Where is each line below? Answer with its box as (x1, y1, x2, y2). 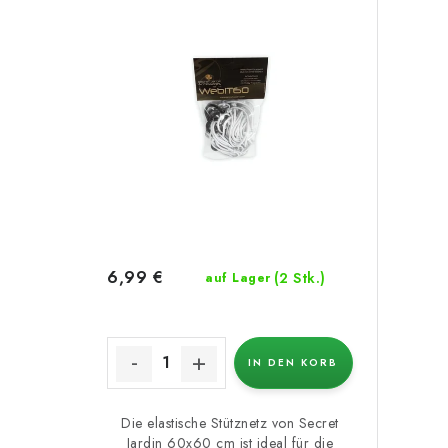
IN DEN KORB (248, 354, 339, 370)
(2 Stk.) (273, 267, 326, 288)
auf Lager (205, 268, 271, 287)
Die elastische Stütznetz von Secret (121, 412, 339, 433)
